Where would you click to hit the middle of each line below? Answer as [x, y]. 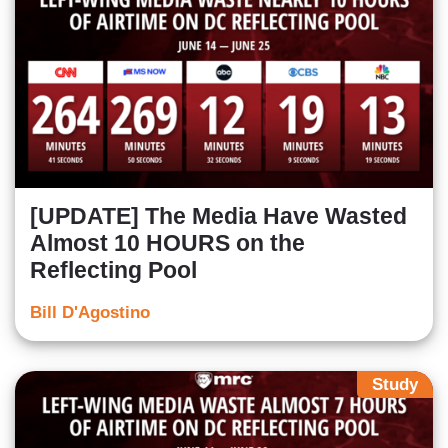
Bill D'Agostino [90, 312]
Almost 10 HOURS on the [167, 242]
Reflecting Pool [113, 269]
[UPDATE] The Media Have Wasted [218, 215]
